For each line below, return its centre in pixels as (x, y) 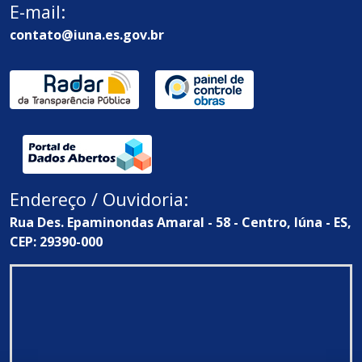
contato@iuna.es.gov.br (87, 35)
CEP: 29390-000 (56, 242)
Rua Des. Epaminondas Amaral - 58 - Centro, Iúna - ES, (181, 223)
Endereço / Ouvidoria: (99, 200)
